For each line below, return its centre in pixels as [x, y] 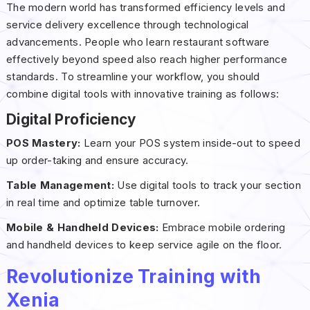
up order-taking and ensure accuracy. [97, 160]
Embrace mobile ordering [222, 227]
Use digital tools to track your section [208, 185]
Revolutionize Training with [133, 276]
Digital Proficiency [71, 119]
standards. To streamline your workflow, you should [133, 76]
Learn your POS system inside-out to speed [190, 143]
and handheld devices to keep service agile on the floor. [144, 245]
